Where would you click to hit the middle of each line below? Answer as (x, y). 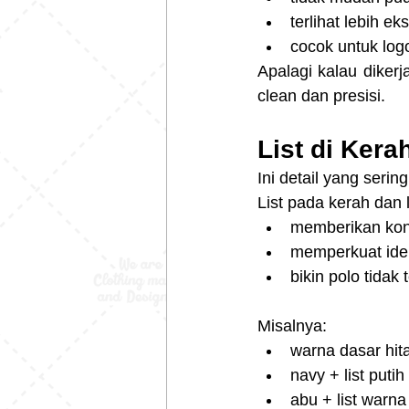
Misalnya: (292, 326)
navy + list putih (347, 376)
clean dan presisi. (321, 96)
